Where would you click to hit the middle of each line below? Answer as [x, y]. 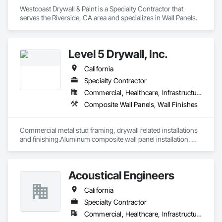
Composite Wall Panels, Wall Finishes [141, 104]
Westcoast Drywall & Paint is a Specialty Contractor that [102, 9]
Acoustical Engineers [121, 175]
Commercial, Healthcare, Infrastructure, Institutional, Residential [199, 92]
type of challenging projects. [62, 157]
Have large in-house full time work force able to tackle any [105, 148]
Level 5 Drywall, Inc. [118, 54]
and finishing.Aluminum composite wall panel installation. [105, 139]
